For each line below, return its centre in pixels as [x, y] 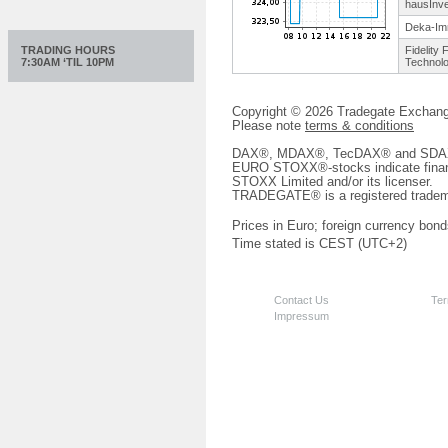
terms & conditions [359, 125]
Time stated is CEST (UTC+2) [319, 243]
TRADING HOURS [68, 50]
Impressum [301, 315]
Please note [268, 125]
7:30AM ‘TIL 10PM [67, 62]
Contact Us [301, 299]
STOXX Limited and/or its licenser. [332, 181]
